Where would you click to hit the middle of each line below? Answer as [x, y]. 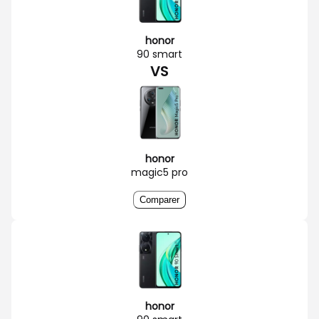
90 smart [159, 54]
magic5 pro [159, 172]
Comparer [159, 199]
